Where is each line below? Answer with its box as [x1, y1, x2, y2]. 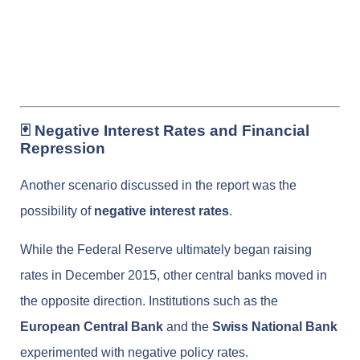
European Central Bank [20, 320, 163, 334]
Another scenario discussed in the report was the [20, 178, 297, 193]
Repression [20, 140, 105, 157]
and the [163, 320, 212, 334]
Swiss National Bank [212, 320, 337, 334]
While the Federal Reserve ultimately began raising [20, 243, 312, 257]
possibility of [20, 204, 94, 219]
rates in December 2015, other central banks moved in [20, 268, 327, 283]
